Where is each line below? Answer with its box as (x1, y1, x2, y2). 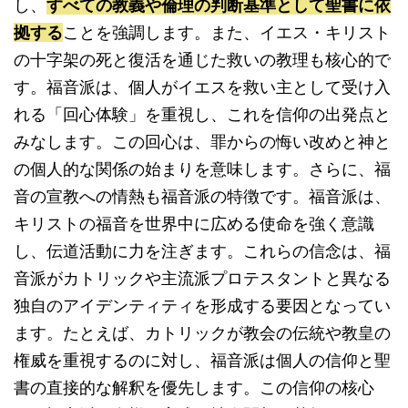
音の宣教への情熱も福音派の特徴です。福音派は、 (14, 187, 391, 206)
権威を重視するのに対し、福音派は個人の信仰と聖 (14, 351, 391, 370)
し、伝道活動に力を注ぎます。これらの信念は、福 (14, 241, 391, 260)
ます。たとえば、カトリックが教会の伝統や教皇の (14, 323, 391, 342)
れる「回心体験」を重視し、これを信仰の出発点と (14, 105, 391, 124)
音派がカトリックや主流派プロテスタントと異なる (14, 269, 391, 288)
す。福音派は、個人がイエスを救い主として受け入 (14, 77, 391, 97)
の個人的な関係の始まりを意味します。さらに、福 (14, 159, 391, 178)
